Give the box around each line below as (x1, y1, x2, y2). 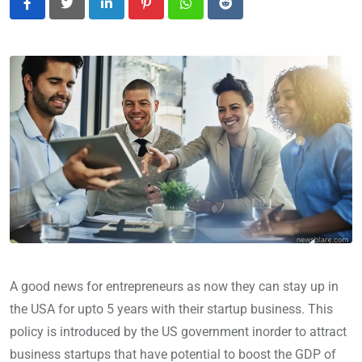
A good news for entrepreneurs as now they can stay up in (10, 279, 339, 295)
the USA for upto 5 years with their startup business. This (10, 301, 333, 318)
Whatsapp (184, 5, 243, 21)
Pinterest (145, 5, 196, 21)
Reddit (224, 5, 261, 21)
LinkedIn (105, 5, 154, 21)
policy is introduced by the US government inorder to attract (10, 324, 347, 340)
